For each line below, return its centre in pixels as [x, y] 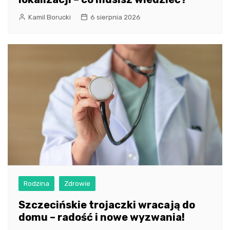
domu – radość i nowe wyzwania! [102, 217]
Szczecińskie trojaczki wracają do [107, 205]
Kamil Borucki [50, 17]
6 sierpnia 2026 [116, 17]
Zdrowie [77, 183]
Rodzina [36, 183]
